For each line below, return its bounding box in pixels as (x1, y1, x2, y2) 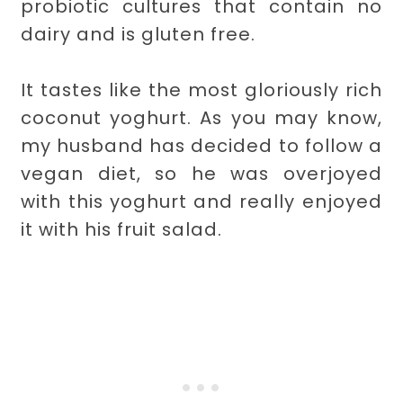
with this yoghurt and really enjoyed (21, 189, 382, 215)
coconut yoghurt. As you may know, (21, 105, 382, 131)
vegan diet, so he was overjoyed (21, 161, 382, 187)
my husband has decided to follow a (21, 133, 382, 159)
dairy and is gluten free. (21, 22, 256, 48)
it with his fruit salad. (21, 217, 223, 243)
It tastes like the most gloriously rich (21, 77, 382, 103)
